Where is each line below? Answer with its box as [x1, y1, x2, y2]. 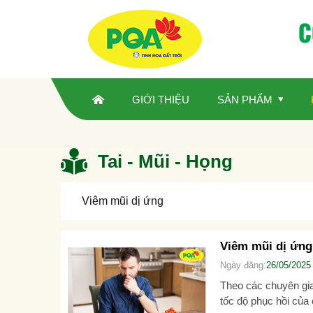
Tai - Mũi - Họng [98, 151, 233, 172]
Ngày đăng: [219, 260, 266, 270]
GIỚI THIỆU [132, 93, 189, 105]
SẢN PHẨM [217, 93, 272, 105]
